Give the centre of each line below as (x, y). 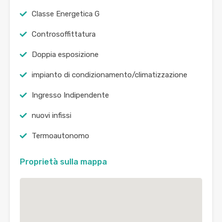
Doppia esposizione (65, 55)
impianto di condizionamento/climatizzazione (110, 75)
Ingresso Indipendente (70, 95)
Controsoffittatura (64, 34)
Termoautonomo (60, 136)
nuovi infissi (52, 116)
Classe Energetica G (66, 14)
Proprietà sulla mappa (63, 162)
